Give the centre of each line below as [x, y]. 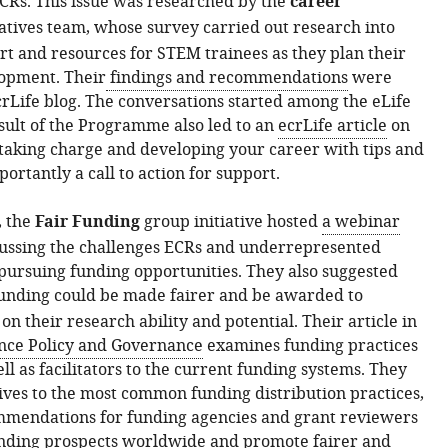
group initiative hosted [230, 222]
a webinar [360, 222]
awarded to [318, 296]
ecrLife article [332, 126]
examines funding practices [310, 346]
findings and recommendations [226, 78]
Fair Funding [87, 223]
